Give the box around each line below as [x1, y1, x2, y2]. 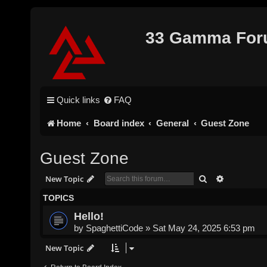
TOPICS [43, 193, 74, 203]
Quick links [57, 95, 101, 105]
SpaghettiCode [86, 222, 144, 233]
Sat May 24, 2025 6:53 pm [153, 222, 256, 233]
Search [207, 172, 233, 184]
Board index [93, 118, 144, 128]
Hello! [74, 209, 104, 222]
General [156, 118, 189, 128]
